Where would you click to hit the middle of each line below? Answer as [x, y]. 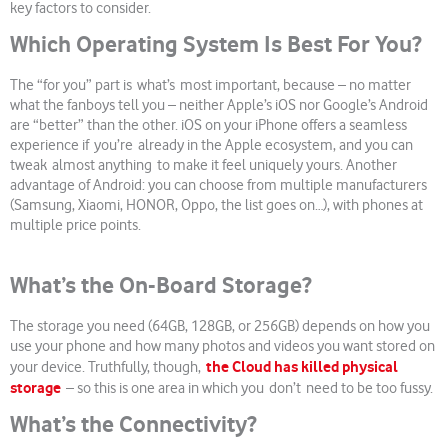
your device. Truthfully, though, [108, 367]
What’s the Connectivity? [133, 424]
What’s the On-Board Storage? [161, 285]
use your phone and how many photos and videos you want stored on [222, 346]
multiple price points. [75, 225]
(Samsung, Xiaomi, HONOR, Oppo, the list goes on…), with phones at [216, 205]
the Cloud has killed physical [302, 366]
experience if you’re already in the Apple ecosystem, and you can [211, 145]
